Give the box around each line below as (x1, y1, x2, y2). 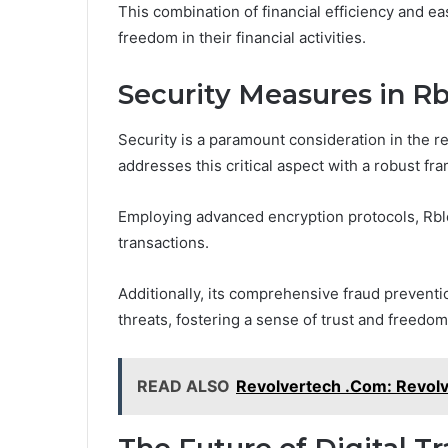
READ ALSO (137, 375, 230, 396)
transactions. (118, 232, 209, 252)
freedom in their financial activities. (118, 28, 366, 48)
